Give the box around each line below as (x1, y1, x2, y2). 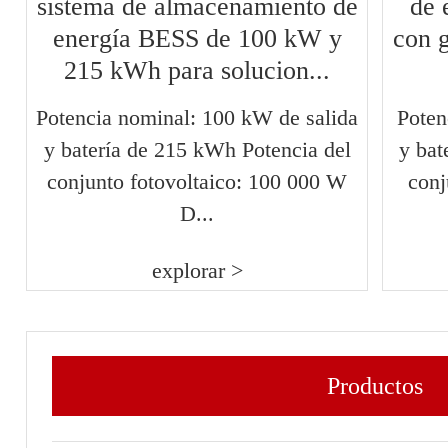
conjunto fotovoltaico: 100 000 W (47, 168, 348, 194)
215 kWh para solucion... (64, 55, 331, 85)
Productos (327, 373, 423, 400)
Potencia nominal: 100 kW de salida (36, 104, 359, 130)
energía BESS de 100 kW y (52, 23, 342, 53)
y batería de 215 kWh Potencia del (43, 136, 351, 162)
